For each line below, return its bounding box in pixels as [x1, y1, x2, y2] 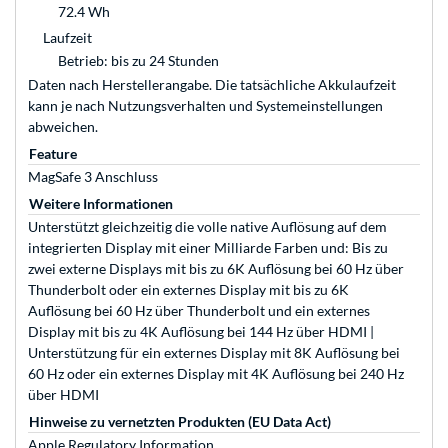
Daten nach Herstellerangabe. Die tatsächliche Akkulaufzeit [28, 76, 396, 94]
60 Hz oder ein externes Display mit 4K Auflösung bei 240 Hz [28, 365, 404, 383]
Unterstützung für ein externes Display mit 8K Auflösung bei [28, 344, 400, 362]
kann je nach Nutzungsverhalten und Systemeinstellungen [28, 97, 383, 115]
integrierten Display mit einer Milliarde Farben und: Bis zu [28, 239, 388, 257]
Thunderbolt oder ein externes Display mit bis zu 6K [28, 281, 349, 299]
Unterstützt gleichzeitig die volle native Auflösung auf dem [28, 218, 387, 236]
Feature [29, 145, 77, 163]
